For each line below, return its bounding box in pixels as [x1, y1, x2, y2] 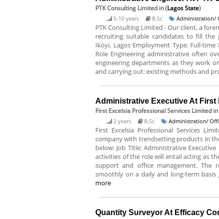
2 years [113, 117, 131, 125]
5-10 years [113, 15, 139, 22]
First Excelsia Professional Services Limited [95, 107, 212, 115]
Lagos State [167, 4, 199, 12]
